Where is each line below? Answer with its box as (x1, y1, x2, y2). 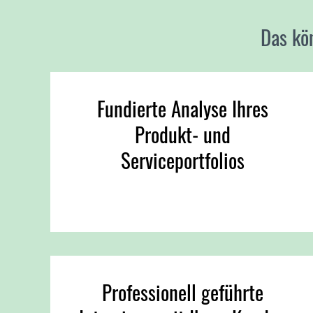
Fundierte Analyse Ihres (96, 93, 268, 123)
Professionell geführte (101, 277, 263, 307)
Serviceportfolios (120, 145, 245, 175)
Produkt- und (134, 119, 231, 149)
